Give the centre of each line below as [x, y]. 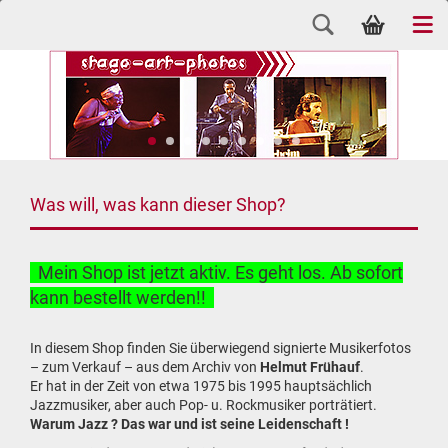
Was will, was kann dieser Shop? [158, 204]
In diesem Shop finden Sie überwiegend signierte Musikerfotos [220, 348]
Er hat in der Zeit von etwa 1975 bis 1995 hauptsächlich [201, 386]
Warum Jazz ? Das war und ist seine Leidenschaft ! [189, 424]
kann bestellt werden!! [122, 297]
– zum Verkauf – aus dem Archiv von [145, 367]
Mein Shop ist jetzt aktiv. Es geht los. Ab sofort [216, 272]
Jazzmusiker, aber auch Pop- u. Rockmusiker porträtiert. [203, 405]
